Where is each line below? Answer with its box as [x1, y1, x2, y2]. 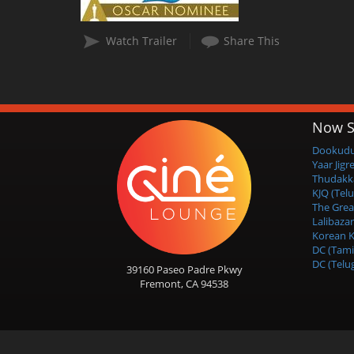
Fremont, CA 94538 [140, 277, 229, 291]
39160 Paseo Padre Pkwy [126, 262, 243, 277]
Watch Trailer [106, 33, 177, 48]
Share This [224, 33, 280, 48]
